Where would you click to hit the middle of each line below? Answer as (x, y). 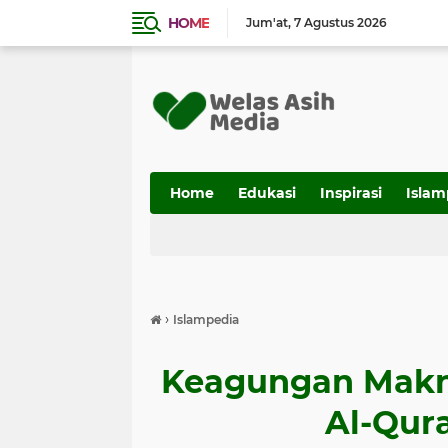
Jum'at (267, 22)
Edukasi (267, 193)
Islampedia (206, 319)
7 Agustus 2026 (340, 22)
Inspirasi (351, 193)
